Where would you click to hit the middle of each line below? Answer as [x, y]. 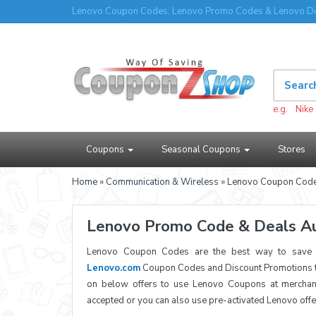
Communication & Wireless [162, 182]
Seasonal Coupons [202, 150]
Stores [292, 150]
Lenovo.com [114, 268]
